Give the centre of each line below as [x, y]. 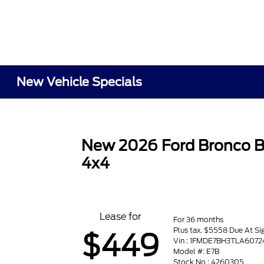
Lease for [120, 217]
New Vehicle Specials [80, 82]
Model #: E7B [197, 251]
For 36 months [199, 219]
